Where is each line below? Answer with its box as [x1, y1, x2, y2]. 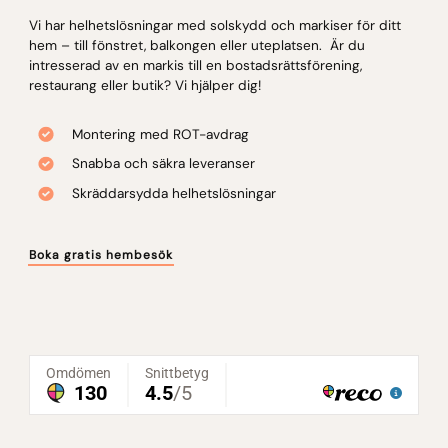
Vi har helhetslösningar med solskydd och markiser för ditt [28, 16, 401, 34]
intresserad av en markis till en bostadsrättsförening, [28, 56, 362, 74]
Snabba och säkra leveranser [71, 155, 255, 173]
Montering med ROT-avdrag [71, 125, 249, 143]
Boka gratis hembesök [28, 246, 173, 263]
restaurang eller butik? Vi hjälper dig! [28, 76, 261, 94]
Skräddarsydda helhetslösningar [71, 184, 276, 202]
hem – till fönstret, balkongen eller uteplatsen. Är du [28, 36, 365, 54]
